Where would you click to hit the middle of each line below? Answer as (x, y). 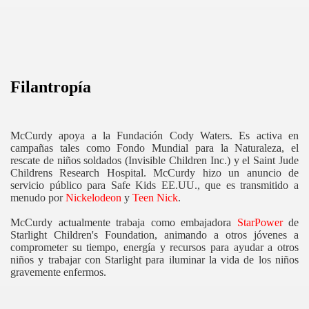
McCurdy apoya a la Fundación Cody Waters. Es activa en (154, 136)
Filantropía (51, 87)
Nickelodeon (93, 198)
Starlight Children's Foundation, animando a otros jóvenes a (154, 235)
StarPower (260, 223)
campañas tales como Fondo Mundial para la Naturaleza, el (154, 148)
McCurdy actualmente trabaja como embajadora (124, 223)
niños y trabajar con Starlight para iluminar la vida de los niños (154, 260)
